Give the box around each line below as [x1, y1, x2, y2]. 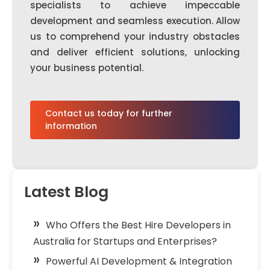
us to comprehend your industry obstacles [30, 30, 240, 43]
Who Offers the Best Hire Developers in [46, 218, 231, 232]
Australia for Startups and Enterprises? [33, 234, 217, 248]
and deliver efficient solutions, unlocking [30, 46, 240, 58]
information [45, 120, 97, 132]
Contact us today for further [45, 107, 172, 119]
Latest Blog [24, 181, 108, 202]
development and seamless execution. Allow [30, 14, 240, 27]
